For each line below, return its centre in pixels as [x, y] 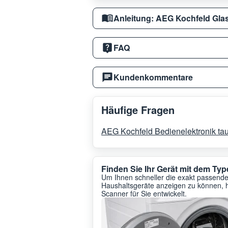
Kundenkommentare [153, 77]
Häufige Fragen [138, 109]
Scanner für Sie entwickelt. [144, 193]
